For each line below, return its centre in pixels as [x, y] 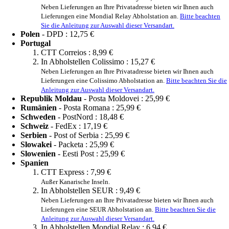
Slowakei [36, 145]
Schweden [38, 117]
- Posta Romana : [86, 108]
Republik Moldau [51, 99]
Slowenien [38, 154]
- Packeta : [71, 145]
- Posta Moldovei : [113, 99]
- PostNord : [77, 117]
